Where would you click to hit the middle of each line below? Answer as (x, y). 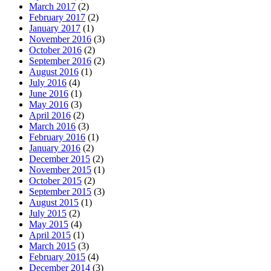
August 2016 (54, 71)
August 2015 (54, 202)
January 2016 (55, 148)
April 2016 (50, 115)
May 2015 (49, 224)
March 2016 (52, 126)
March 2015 (52, 246)
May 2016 (49, 104)
